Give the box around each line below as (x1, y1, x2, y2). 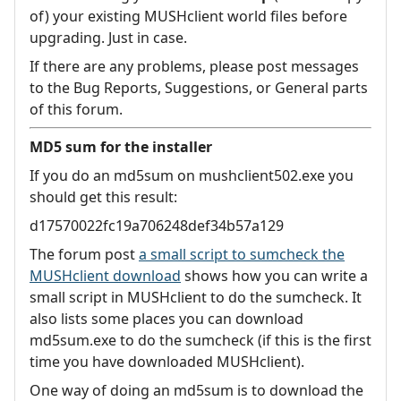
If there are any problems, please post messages (30, 56, 359, 77)
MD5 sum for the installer (30, 137, 212, 158)
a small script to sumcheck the (139, 244, 345, 265)
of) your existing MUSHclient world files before (30, 6, 347, 27)
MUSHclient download (30, 266, 181, 286)
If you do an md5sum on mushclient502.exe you (30, 166, 354, 186)
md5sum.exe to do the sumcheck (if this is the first (30, 330, 371, 351)
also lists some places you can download (30, 309, 303, 329)
